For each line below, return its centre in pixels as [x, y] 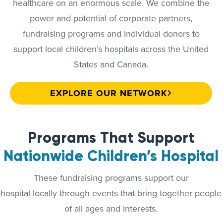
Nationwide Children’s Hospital [111, 156]
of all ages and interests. [111, 209]
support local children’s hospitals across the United [111, 49]
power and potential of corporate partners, [111, 18]
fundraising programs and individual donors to [111, 34]
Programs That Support [111, 138]
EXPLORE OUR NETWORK [109, 93]
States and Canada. [111, 64]
